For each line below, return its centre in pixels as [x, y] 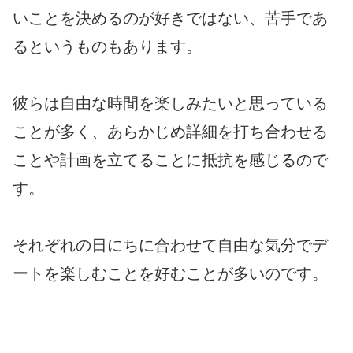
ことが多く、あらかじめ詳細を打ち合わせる [170, 132]
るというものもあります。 [107, 47]
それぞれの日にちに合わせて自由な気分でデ [170, 245]
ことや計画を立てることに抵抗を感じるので [170, 160]
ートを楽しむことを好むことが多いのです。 [170, 274]
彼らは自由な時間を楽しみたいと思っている [170, 104]
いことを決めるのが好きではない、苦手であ [170, 19]
